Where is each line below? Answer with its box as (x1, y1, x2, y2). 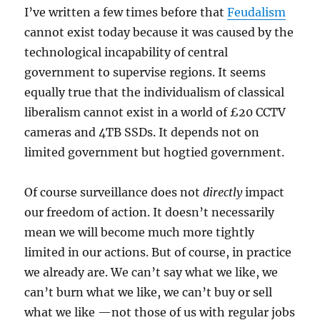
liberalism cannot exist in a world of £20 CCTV (24, 105, 286, 119)
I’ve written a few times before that (24, 5, 228, 19)
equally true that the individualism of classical (24, 85, 285, 99)
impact (242, 185, 285, 199)
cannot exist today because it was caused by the (24, 25, 294, 39)
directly (203, 185, 243, 199)
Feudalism (227, 5, 286, 19)
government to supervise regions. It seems (24, 65, 266, 79)
